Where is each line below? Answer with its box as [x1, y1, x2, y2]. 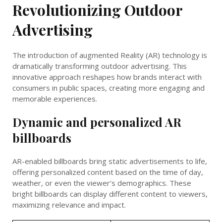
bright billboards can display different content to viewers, [12, 188, 208, 199]
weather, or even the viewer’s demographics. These [12, 177, 191, 188]
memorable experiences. [12, 93, 97, 104]
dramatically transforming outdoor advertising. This [12, 60, 187, 71]
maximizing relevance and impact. [12, 199, 126, 210]
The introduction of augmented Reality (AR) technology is [12, 50, 207, 60]
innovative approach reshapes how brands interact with [12, 71, 202, 82]
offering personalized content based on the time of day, [12, 166, 203, 177]
